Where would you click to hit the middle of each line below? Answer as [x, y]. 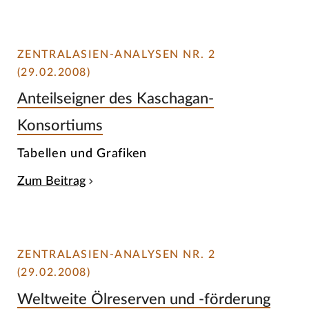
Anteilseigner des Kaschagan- [115, 99]
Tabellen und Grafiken [82, 154]
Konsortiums [60, 126]
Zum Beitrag [51, 181]
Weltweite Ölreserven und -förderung [143, 299]
